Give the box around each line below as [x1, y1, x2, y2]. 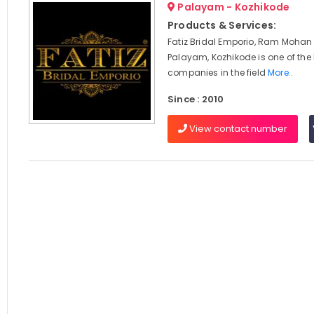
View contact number [186, 122, 287, 135]
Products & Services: [167, 18, 277, 32]
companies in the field [167, 67, 268, 78]
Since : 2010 [167, 93, 224, 106]
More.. [268, 67, 294, 78]
